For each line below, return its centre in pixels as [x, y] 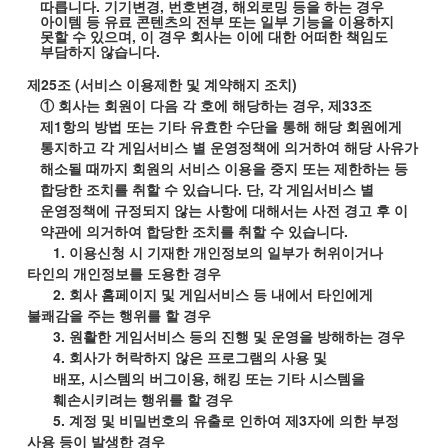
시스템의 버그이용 [147, 378]
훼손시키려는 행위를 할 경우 [143, 399]
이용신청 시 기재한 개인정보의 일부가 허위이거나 [226, 252]
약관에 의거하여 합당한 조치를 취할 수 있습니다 [191, 231]
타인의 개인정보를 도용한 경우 [123, 273]
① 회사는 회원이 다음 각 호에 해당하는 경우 [179, 105]
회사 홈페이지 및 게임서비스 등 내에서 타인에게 [221, 294]
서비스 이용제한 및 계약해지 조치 [185, 84]
